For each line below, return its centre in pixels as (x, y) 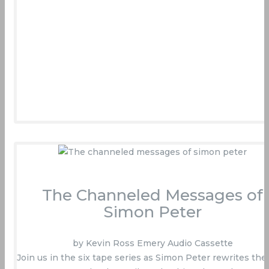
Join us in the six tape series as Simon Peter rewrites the (142, 258)
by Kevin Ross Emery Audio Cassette (153, 243)
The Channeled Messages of (153, 195)
